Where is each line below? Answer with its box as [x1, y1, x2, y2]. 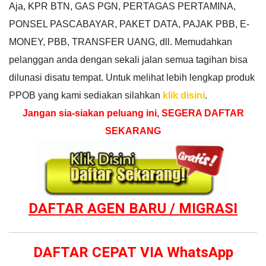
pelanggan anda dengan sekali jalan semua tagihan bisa [9, 54, 248, 65]
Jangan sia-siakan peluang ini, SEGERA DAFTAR [22, 107, 244, 118]
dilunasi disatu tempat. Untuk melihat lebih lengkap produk [9, 72, 255, 83]
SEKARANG [105, 125, 161, 136]
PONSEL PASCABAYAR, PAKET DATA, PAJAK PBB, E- [9, 18, 249, 29]
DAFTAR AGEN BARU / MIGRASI [28, 198, 237, 219]
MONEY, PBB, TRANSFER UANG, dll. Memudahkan [9, 36, 232, 47]
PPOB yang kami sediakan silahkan [9, 90, 163, 100]
